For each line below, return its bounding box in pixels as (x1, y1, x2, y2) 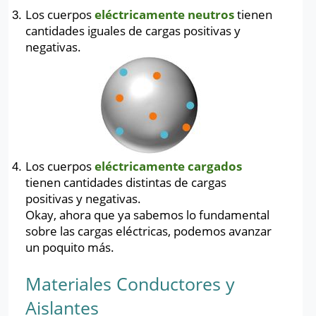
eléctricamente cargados (95, 158, 242, 174)
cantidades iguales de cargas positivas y (25, 23, 241, 39)
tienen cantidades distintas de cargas (25, 174, 226, 190)
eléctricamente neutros (95, 6, 237, 23)
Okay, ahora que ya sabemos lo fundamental (25, 207, 269, 223)
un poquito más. (25, 239, 117, 255)
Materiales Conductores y (25, 272, 235, 296)
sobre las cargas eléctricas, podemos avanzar (25, 223, 272, 239)
